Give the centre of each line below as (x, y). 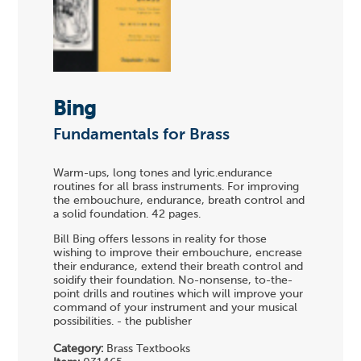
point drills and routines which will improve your (178, 295)
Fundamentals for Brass (142, 136)
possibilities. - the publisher (123, 322)
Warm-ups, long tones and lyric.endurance (163, 173)
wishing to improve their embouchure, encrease (178, 253)
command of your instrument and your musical (176, 308)
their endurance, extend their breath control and (178, 267)
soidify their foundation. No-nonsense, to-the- (173, 281)
